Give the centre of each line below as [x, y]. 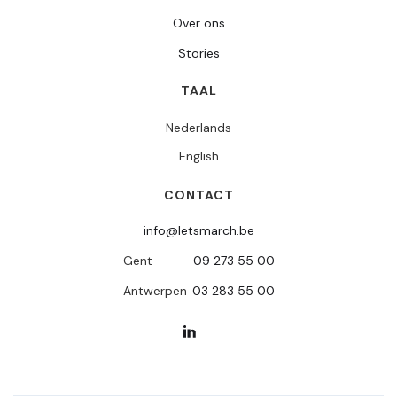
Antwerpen [155, 290]
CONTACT [198, 195]
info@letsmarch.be [198, 230]
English [198, 156]
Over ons [198, 23]
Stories [198, 53]
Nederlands [198, 127]
